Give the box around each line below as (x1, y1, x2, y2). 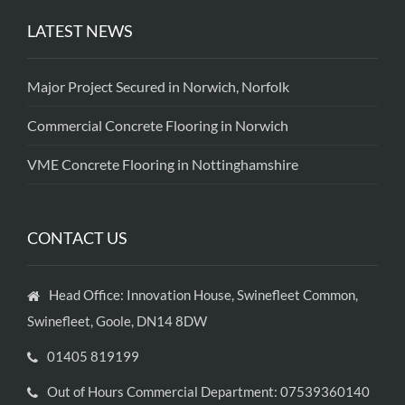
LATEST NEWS (27, 21, 133, 42)
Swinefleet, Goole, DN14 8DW (27, 313, 207, 330)
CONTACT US (27, 228, 127, 249)
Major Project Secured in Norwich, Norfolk (27, 78, 289, 96)
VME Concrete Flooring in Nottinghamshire (27, 155, 298, 174)
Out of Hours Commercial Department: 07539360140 (47, 383, 370, 400)
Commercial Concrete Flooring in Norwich (27, 117, 288, 135)
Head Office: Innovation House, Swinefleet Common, (49, 287, 358, 304)
